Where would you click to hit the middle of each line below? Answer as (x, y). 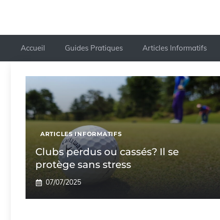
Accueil (33, 48)
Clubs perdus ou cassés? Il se (107, 152)
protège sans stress (83, 165)
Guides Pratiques (94, 48)
